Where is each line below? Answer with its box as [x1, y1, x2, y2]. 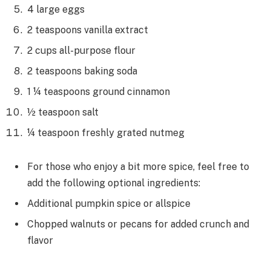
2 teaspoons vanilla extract [27, 24, 148, 36]
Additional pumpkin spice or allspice [27, 198, 191, 210]
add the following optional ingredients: [27, 177, 200, 189]
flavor [27, 235, 53, 247]
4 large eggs [27, 4, 85, 16]
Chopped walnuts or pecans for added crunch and [27, 218, 249, 230]
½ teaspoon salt [27, 106, 99, 119]
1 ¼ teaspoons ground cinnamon [27, 86, 170, 98]
